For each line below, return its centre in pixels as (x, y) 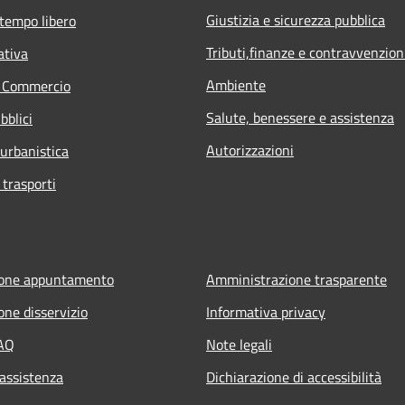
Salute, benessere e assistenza (300, 117)
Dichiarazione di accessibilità (294, 377)
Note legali (239, 344)
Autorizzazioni (250, 150)
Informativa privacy (266, 311)
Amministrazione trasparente (297, 279)
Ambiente (236, 85)
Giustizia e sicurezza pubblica (296, 19)
